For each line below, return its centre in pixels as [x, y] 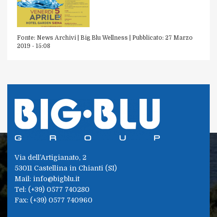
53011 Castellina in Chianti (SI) [66, 168]
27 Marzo [179, 38]
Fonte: [27, 38]
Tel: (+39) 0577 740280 [52, 189]
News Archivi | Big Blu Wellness [82, 38]
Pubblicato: [149, 38]
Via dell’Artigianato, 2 [50, 157]
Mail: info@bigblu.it [47, 178]
